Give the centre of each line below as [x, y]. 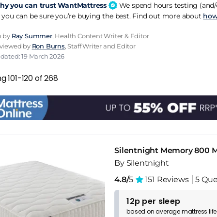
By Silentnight [142, 163]
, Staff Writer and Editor [100, 46]
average [169, 212]
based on [141, 212]
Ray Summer [32, 36]
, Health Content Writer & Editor [101, 36]
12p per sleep [154, 201]
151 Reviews [166, 180]
